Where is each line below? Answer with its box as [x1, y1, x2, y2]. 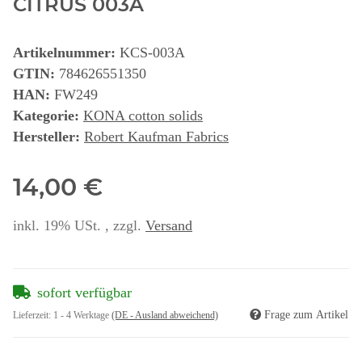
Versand [145, 217, 192, 234]
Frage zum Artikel [264, 308, 348, 321]
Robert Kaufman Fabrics [84, 128, 229, 145]
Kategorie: [13, 107, 83, 124]
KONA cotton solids [83, 107, 203, 124]
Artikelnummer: [13, 44, 120, 61]
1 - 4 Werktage [53, 309, 112, 321]
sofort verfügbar [37, 284, 132, 301]
